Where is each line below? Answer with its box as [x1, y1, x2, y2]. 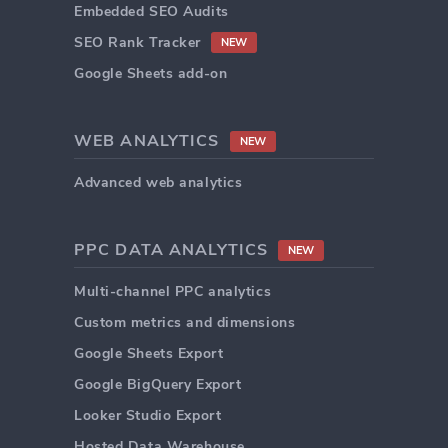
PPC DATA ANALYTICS [74, 239, 269, 262]
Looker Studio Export [74, 406, 222, 426]
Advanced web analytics [74, 173, 243, 193]
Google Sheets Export [74, 344, 224, 364]
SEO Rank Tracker [74, 33, 201, 53]
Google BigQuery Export [74, 375, 242, 395]
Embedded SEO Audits [74, 2, 229, 22]
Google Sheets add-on [74, 64, 228, 84]
